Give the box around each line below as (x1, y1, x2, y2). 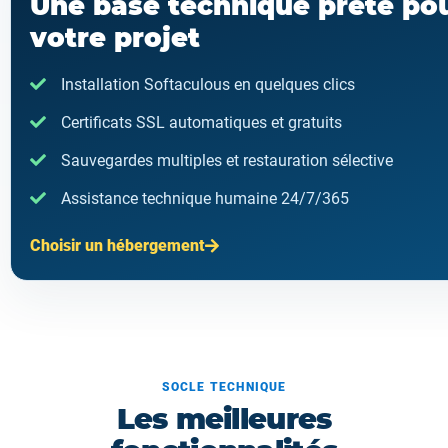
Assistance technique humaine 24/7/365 (61, 189, 349, 208)
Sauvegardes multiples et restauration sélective (61, 151, 393, 170)
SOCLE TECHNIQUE (161, 380, 287, 394)
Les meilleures (116, 401, 332, 436)
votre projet (30, 22, 200, 54)
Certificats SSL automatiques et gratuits (61, 113, 342, 132)
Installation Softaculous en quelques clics (61, 75, 355, 94)
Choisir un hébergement (30, 236, 205, 255)
